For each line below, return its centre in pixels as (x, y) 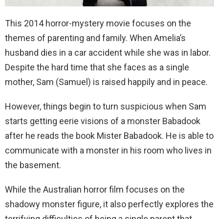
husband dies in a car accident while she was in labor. (108, 53)
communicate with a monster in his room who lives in (108, 151)
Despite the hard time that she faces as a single (97, 67)
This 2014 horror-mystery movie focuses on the (98, 23)
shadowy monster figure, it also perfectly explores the (109, 204)
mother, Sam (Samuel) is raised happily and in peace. (106, 82)
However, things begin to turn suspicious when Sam (106, 107)
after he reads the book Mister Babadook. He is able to (109, 136)
